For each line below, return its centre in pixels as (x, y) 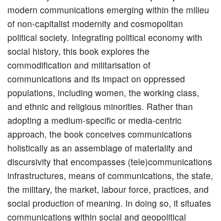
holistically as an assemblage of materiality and (100, 148)
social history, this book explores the (78, 51)
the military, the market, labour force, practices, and (108, 189)
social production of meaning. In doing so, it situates (109, 203)
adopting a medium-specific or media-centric (94, 120)
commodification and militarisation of (79, 65)
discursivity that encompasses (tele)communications (110, 162)
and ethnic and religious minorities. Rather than (100, 107)
